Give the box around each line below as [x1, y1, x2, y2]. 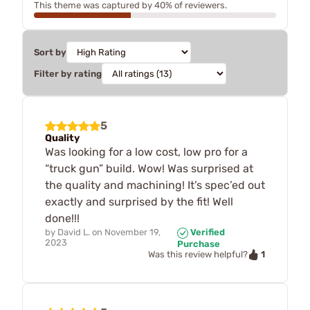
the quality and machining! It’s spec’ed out [45, 179, 265, 192]
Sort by [34, 47, 66, 57]
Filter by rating [34, 69, 102, 79]
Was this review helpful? [148, 249, 248, 260]
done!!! [45, 212, 80, 225]
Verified [188, 227, 226, 237]
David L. [57, 227, 90, 237]
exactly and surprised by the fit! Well [45, 195, 233, 208]
